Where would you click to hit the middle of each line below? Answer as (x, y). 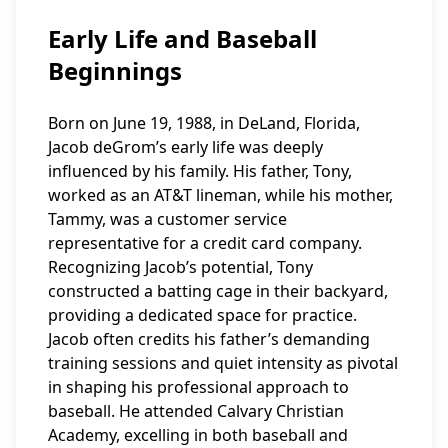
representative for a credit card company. (205, 243)
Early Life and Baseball (182, 38)
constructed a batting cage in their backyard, (218, 291)
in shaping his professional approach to (198, 387)
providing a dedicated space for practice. (202, 315)
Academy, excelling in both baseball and (198, 435)
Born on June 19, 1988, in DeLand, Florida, (204, 123)
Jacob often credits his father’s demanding (209, 339)
